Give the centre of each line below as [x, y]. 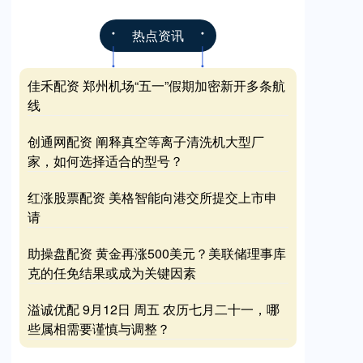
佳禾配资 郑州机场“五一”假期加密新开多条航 [156, 85]
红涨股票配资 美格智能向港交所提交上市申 [152, 197]
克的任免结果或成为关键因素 [112, 273]
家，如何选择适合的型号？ [105, 161]
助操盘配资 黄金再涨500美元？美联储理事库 [157, 253]
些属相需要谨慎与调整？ [99, 329]
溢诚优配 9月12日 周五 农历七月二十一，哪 [154, 309]
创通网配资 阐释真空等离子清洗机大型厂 [146, 141]
